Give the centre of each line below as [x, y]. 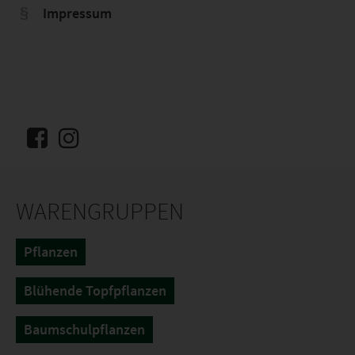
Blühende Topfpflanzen [95, 290]
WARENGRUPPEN [100, 211]
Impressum [76, 13]
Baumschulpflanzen [84, 329]
